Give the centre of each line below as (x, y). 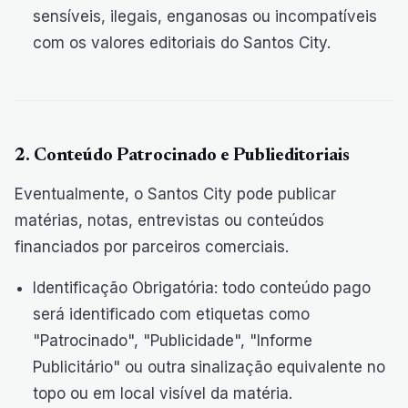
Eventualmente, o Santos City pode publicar (175, 194)
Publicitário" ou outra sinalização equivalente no (209, 367)
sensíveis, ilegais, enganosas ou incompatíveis (205, 16)
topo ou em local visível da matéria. (163, 393)
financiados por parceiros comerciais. (152, 247)
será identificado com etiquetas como (171, 314)
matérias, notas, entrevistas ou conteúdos (169, 220)
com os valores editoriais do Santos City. (182, 43)
